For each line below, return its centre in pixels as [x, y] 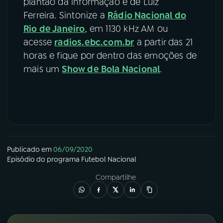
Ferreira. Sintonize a [65, 16]
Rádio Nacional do [147, 16]
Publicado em [29, 150]
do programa [58, 160]
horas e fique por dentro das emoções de [110, 56]
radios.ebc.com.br [94, 43]
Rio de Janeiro [54, 29]
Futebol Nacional [109, 160]
